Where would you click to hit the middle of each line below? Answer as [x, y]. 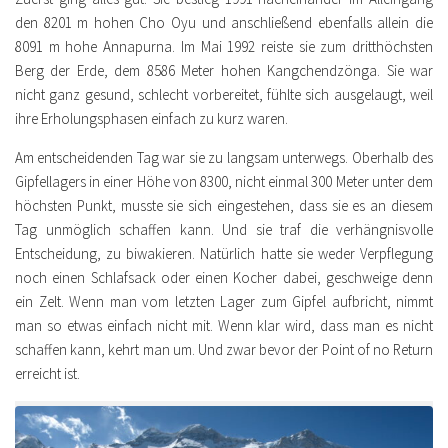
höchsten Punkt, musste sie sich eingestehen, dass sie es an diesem [224, 206]
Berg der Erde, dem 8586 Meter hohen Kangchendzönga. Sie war [224, 71]
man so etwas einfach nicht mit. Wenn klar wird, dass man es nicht [224, 326]
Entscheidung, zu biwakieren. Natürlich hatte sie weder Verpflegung [224, 254]
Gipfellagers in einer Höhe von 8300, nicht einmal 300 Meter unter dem [224, 182]
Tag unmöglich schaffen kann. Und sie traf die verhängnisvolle [224, 230]
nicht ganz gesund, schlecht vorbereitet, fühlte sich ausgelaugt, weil [224, 95]
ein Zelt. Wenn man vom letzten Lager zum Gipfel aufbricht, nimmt [224, 302]
